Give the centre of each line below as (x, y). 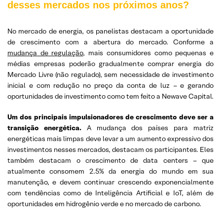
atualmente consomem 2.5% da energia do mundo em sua (110, 171)
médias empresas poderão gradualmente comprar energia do (110, 64)
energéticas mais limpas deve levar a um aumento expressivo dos (110, 139)
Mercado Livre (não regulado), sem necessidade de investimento (110, 74)
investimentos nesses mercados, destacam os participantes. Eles (110, 149)
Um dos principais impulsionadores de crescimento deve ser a (110, 117)
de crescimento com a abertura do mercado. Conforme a (110, 42)
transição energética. (44, 128)
